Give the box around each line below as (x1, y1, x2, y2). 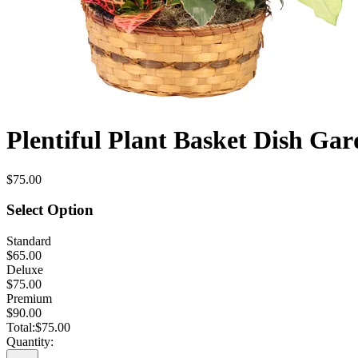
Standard (6, 234, 51, 249)
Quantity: (6, 335, 54, 349)
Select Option (6, 201, 93, 219)
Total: (6, 320, 35, 335)
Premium (6, 292, 52, 306)
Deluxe (6, 263, 43, 277)
